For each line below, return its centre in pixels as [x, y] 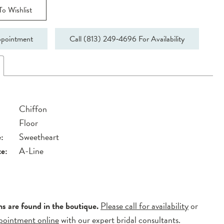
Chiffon [33, 109]
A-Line [31, 151]
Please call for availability [145, 206]
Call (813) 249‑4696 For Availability [127, 39]
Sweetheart [39, 137]
